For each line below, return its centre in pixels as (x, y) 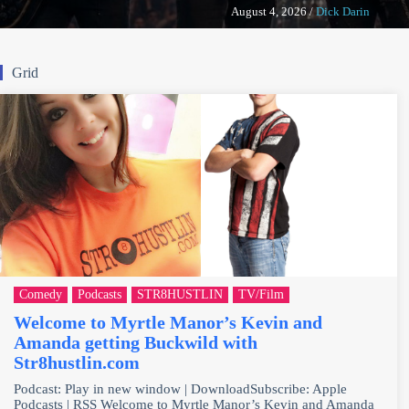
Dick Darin (342, 11)
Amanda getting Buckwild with (136, 342)
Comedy (41, 294)
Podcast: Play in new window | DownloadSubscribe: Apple (180, 388)
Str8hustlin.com (77, 362)
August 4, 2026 (268, 11)
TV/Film (261, 294)
